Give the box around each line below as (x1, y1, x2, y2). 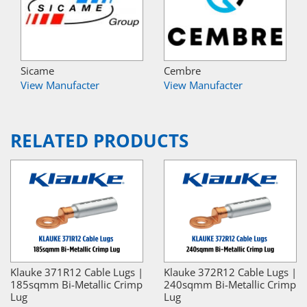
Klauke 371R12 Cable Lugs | (10, 265, 143, 280)
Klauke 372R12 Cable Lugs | (164, 265, 297, 280)
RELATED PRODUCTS (10, 129, 188, 153)
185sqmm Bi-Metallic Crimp (10, 278, 143, 292)
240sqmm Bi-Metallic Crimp (164, 278, 296, 292)
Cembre (164, 64, 201, 78)
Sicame (21, 64, 54, 78)
